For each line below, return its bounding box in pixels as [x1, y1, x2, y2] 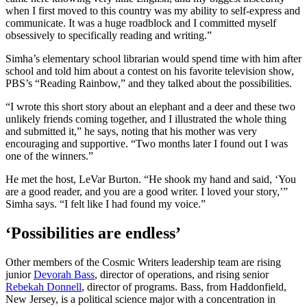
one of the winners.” [5, 150, 93, 162]
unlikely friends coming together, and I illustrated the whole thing [5, 113, 286, 125]
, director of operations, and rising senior [95, 269, 269, 281]
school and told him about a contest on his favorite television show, [5, 65, 294, 77]
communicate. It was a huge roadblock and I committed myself [5, 17, 276, 29]
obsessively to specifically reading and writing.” [5, 29, 212, 42]
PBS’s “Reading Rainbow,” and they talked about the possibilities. [5, 77, 292, 90]
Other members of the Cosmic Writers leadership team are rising [5, 256, 281, 269]
